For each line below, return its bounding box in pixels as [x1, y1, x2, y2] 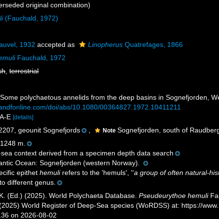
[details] [13, 114, 34, 121]
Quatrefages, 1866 [123, 41, 183, 48]
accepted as [35, 41, 77, 48]
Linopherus [88, 41, 123, 48]
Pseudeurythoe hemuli [139, 192, 209, 199]
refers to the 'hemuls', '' [60, 169, 134, 176]
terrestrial [9, 67, 39, 75]
